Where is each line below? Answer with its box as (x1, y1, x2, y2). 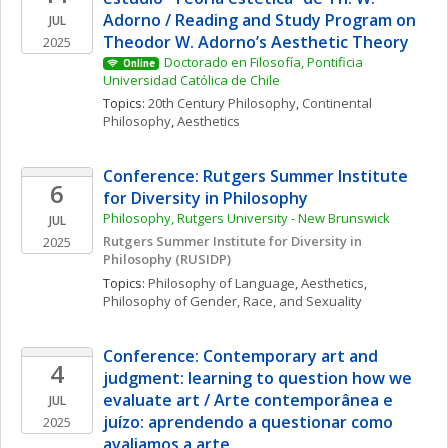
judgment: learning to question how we (103, 367, 412, 389)
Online (122, 57, 155, 70)
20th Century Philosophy (148, 94, 296, 112)
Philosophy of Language (148, 274, 295, 292)
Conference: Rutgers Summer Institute (103, 165, 408, 187)
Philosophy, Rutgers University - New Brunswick (103, 209, 390, 227)
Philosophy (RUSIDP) (103, 250, 231, 268)
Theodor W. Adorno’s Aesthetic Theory (103, 31, 409, 53)
